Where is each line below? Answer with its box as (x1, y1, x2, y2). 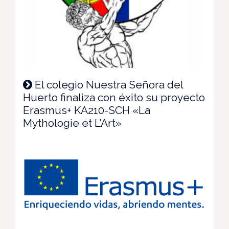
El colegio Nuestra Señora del (32, 78, 183, 91)
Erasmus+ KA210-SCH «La (23, 104, 150, 117)
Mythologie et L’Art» (23, 117, 122, 129)
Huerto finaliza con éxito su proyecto (23, 91, 205, 104)
